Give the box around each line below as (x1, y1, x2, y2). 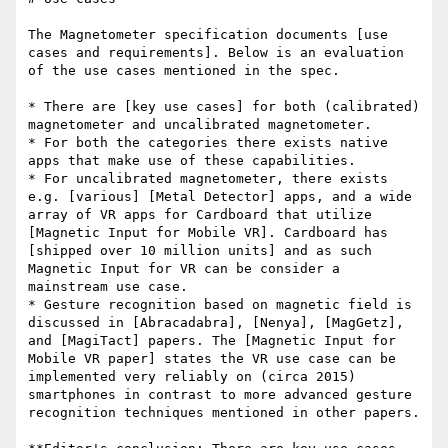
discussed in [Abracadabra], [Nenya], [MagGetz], (28, 315, 404, 331)
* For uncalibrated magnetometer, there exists (28, 171, 388, 187)
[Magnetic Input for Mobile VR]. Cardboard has (28, 225, 388, 241)
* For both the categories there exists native (28, 135, 388, 151)
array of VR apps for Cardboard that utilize (28, 207, 372, 223)
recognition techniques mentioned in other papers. (28, 405, 420, 421)
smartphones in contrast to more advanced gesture (28, 387, 412, 403)
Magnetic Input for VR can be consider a (28, 261, 340, 277)
